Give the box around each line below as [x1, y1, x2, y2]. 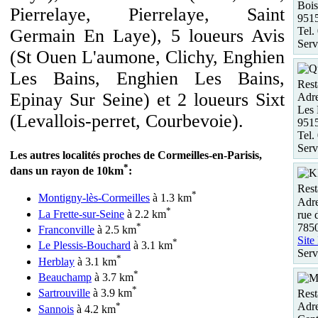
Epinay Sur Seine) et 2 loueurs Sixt [10, 89, 285, 110]
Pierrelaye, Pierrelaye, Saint [10, 4, 285, 25]
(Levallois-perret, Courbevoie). [10, 111, 243, 131]
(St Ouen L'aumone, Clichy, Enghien [10, 47, 285, 67]
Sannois [38, 302, 74, 315]
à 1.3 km [150, 192, 192, 204]
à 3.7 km [92, 271, 133, 284]
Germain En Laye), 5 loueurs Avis [10, 26, 285, 46]
